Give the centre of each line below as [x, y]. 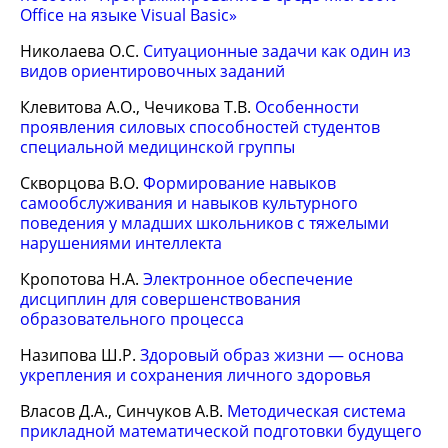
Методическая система [316, 411]
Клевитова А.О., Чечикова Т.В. [137, 107]
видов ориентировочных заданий [152, 71]
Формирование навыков [239, 183]
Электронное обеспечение [248, 279]
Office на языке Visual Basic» [128, 15]
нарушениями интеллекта [121, 243]
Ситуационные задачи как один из [277, 51]
